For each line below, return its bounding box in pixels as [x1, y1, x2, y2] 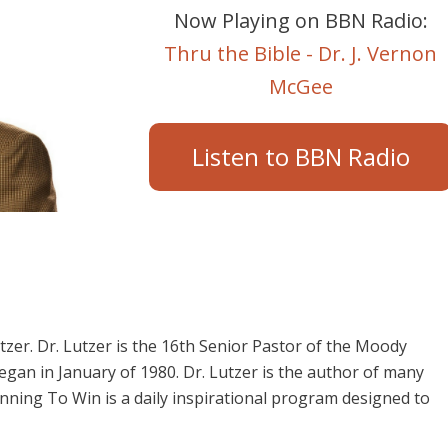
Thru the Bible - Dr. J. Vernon [164, 39, 438, 67]
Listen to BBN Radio [191, 139, 410, 173]
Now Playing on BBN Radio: [173, 6, 428, 34]
